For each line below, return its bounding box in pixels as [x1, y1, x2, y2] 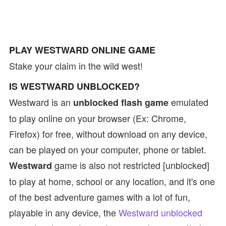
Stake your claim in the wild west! [9, 59, 143, 72]
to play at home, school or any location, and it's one [9, 175, 215, 188]
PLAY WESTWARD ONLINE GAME [9, 43, 155, 56]
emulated [168, 95, 208, 108]
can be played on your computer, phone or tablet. [9, 143, 206, 156]
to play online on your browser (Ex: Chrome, [9, 111, 186, 125]
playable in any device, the [9, 206, 119, 219]
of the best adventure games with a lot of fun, [9, 190, 190, 203]
